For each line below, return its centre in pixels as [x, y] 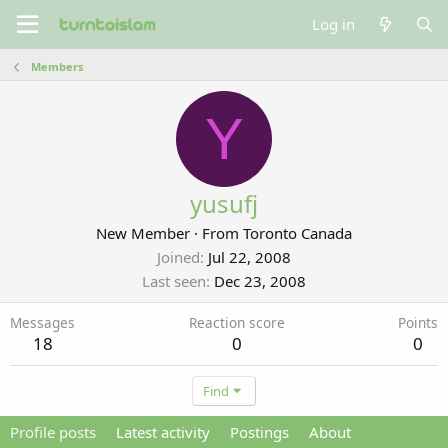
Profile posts [53, 432]
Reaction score [236, 322]
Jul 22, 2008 [249, 257]
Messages [42, 322]
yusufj [224, 203]
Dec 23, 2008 [260, 281]
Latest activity [163, 432]
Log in [334, 24]
